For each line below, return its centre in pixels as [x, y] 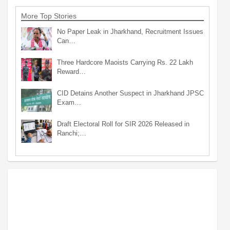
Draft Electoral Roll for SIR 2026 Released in [123, 124]
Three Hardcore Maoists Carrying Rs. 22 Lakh [125, 62]
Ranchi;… [72, 133]
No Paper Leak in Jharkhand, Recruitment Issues [130, 31]
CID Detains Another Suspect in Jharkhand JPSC [130, 93]
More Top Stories [49, 16]
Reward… [71, 71]
